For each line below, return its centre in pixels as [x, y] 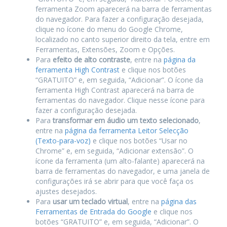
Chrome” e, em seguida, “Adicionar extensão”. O [115, 151]
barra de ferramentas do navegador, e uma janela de [123, 171]
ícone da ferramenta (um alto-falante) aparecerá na [120, 161]
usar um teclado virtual [90, 202]
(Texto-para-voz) [63, 141]
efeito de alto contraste [91, 60]
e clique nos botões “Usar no [139, 141]
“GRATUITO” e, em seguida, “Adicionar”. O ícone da [119, 80]
